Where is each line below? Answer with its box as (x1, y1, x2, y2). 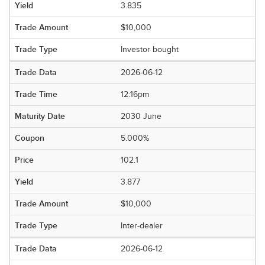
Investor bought (121, 45, 179, 54)
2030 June (121, 112, 162, 121)
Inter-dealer (121, 221, 163, 231)
